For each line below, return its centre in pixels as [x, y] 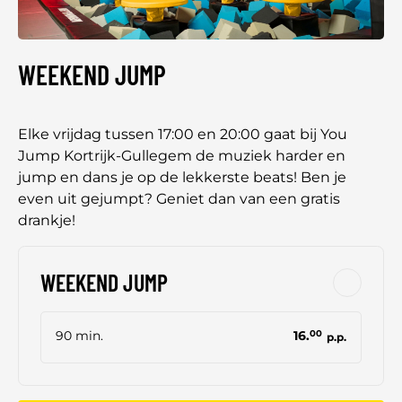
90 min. [79, 335]
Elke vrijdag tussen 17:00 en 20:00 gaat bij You [183, 134]
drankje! [47, 220]
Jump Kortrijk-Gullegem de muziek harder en [182, 155]
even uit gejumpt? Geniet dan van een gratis [179, 198]
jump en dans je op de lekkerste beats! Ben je [182, 177]
